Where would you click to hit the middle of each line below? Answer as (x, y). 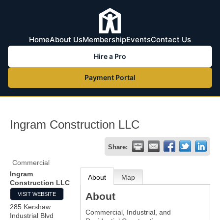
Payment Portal (110, 77)
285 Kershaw (30, 207)
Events (138, 40)
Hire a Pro (110, 56)
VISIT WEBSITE (37, 194)
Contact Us (171, 40)
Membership (104, 40)
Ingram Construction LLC (75, 124)
